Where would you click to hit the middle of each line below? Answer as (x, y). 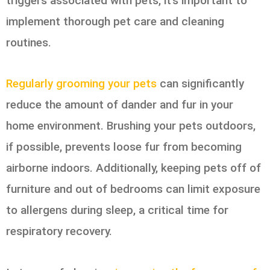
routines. (29, 43)
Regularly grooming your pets (81, 84)
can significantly (200, 84)
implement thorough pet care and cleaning (115, 22)
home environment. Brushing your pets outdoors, (131, 126)
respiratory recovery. (59, 231)
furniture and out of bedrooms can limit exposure (133, 189)
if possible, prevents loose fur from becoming (124, 147)
